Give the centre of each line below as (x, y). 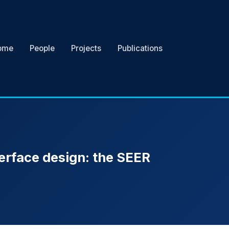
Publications (140, 48)
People (42, 48)
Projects (86, 48)
